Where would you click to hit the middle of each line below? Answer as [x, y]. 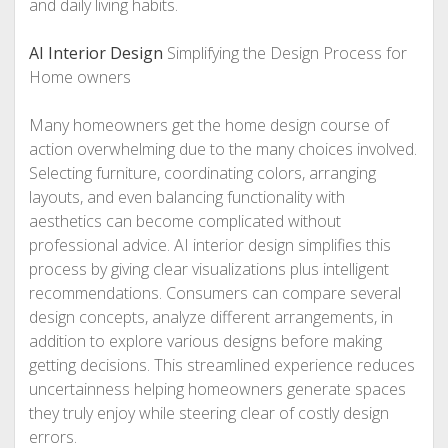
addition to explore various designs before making [205, 341]
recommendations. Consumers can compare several [214, 293]
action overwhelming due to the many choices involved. [222, 149]
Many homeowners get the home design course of [208, 125]
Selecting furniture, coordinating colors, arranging [202, 173]
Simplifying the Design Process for [284, 53]
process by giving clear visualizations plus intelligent [208, 269]
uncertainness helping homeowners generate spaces [217, 389]
